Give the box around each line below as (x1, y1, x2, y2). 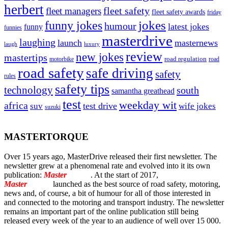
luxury (84, 41, 100, 47)
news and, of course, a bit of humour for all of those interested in (4, 188, 211, 197)
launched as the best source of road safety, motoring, (51, 179, 220, 188)
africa (4, 100, 28, 111)
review (126, 49, 162, 65)
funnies (4, 24, 22, 31)
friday (207, 9, 221, 16)
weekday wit (119, 99, 177, 112)
